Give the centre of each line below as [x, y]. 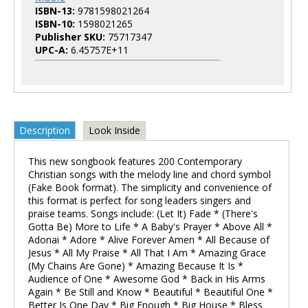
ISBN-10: [55, 24]
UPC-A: [52, 50]
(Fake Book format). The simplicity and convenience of [150, 187]
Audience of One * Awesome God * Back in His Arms [147, 279]
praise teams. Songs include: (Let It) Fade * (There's [143, 213]
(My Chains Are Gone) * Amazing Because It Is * [136, 266]
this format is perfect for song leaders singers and [140, 200]
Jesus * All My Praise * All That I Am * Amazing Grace [147, 253]
